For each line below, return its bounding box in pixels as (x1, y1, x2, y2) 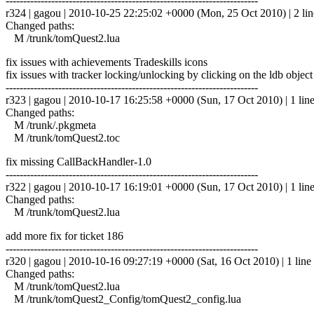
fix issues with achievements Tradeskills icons (6, 55, 207, 68)
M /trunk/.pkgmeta (6, 118, 96, 131)
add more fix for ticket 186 (6, 229, 123, 242)
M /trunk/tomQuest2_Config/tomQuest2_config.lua (6, 292, 241, 305)
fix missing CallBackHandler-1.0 (6, 155, 151, 168)
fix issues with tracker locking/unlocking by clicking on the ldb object (6, 68, 313, 81)
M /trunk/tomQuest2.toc (6, 131, 120, 144)
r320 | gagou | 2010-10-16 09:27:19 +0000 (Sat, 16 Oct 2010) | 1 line (6, 254, 311, 267)
